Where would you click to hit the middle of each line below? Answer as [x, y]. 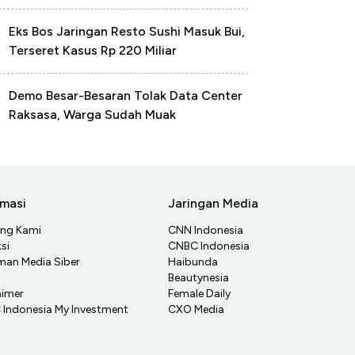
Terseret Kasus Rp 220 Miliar [93, 50]
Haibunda [193, 262]
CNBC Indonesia [209, 246]
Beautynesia [198, 278]
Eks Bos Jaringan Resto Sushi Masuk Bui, [127, 31]
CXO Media [196, 310]
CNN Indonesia [206, 231]
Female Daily [199, 294]
